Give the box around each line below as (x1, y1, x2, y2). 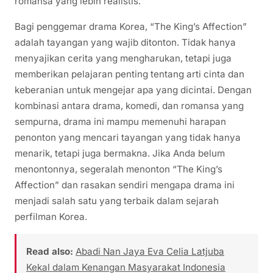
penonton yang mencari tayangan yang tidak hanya (15, 131, 241, 143)
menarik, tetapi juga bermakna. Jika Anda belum (15, 147, 225, 159)
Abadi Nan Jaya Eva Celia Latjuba (76, 245, 224, 257)
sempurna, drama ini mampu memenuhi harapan (15, 115, 226, 127)
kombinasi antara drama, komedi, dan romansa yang (15, 99, 244, 112)
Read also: (26, 245, 73, 257)
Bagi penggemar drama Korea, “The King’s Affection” (15, 20, 247, 32)
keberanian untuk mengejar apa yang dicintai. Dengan (15, 83, 252, 96)
